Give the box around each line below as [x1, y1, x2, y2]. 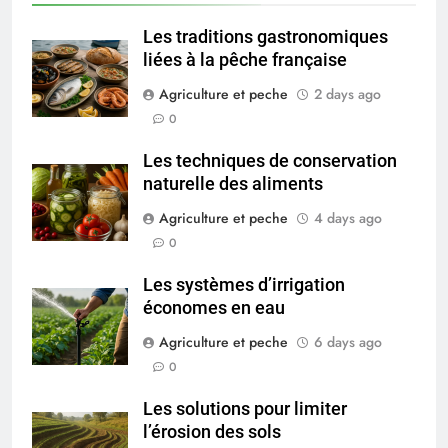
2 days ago [314, 84, 381, 105]
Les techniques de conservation [143, 151, 397, 172]
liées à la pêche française [143, 50, 347, 71]
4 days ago [314, 208, 382, 229]
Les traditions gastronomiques [143, 27, 388, 48]
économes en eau [143, 298, 285, 319]
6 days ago [314, 332, 382, 353]
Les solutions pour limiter [143, 399, 347, 420]
